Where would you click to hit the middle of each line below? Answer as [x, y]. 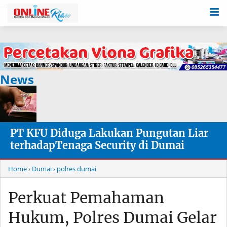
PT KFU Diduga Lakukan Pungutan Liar [109, 133]
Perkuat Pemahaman [86, 198]
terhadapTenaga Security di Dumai [97, 145]
